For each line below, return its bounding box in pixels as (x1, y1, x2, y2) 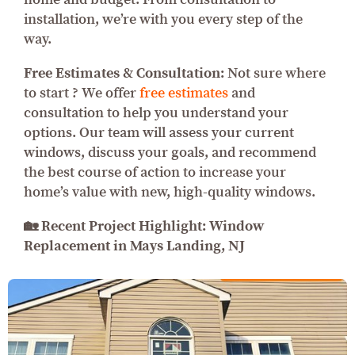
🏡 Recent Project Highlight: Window (24, 216, 265, 235)
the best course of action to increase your (24, 162, 286, 181)
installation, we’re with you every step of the (24, 10, 303, 29)
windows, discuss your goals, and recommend (24, 143, 316, 162)
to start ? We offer (24, 83, 139, 102)
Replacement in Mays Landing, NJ (24, 236, 245, 255)
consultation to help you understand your (24, 103, 288, 122)
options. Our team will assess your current (24, 123, 294, 142)
